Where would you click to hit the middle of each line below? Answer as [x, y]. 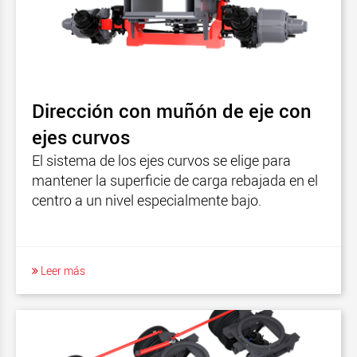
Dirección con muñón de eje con [172, 110]
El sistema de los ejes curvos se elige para [161, 160]
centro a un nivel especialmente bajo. [147, 200]
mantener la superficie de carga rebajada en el [175, 180]
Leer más [62, 270]
